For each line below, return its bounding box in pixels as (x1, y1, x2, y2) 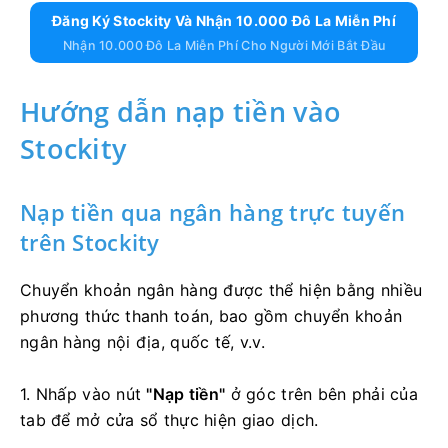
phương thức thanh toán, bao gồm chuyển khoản (20, 305, 403, 326)
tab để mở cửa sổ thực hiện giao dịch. (20, 409, 319, 430)
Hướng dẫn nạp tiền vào (20, 92, 342, 130)
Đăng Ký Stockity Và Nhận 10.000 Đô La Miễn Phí (52, 11, 396, 29)
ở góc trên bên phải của (225, 383, 419, 404)
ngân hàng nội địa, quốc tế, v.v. (20, 331, 265, 352)
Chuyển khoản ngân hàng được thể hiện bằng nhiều (20, 279, 423, 300)
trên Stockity (20, 226, 160, 257)
